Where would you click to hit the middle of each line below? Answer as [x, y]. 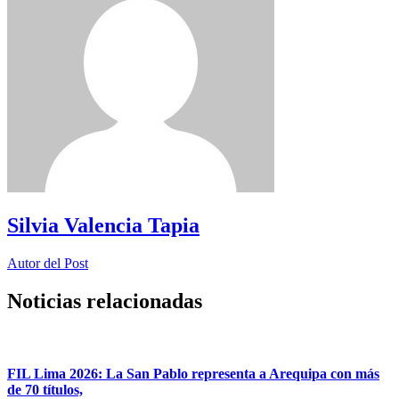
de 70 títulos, [45, 389]
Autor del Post [48, 263]
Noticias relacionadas [105, 301]
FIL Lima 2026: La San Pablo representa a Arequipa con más [193, 373]
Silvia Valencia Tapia [103, 225]
